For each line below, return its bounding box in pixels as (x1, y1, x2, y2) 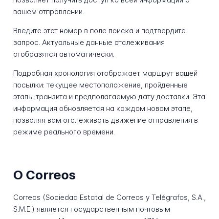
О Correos (13, 167, 76, 182)
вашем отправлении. (13, 7, 84, 17)
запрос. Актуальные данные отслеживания (13, 38, 165, 47)
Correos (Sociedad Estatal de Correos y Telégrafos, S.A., (13, 193, 206, 202)
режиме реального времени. (13, 127, 115, 137)
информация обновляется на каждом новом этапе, (13, 104, 193, 113)
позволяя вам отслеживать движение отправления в (13, 115, 198, 125)
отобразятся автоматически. (13, 49, 114, 59)
